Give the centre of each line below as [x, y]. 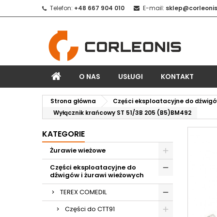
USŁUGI [131, 77]
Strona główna [73, 101]
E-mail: [154, 8]
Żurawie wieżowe [78, 150]
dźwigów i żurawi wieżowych [97, 175]
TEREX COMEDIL [83, 192]
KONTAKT [177, 77]
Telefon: [61, 8]
